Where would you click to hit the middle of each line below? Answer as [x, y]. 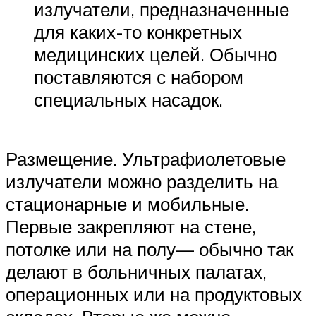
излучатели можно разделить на [142, 181]
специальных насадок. [128, 100]
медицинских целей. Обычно [156, 55]
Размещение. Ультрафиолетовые [146, 158]
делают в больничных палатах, [136, 271]
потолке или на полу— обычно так [150, 249]
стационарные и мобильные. [127, 203]
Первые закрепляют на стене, [131, 226]
